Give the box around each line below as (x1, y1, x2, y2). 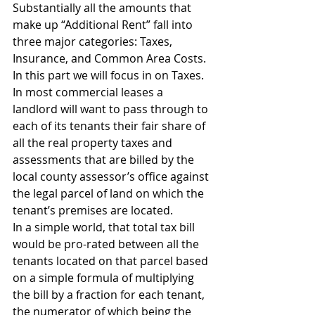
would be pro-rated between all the (13, 236, 202, 252)
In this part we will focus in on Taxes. (13, 67, 210, 83)
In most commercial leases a (13, 84, 166, 100)
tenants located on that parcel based (13, 253, 211, 269)
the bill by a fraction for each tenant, (13, 287, 207, 302)
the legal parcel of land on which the (13, 186, 207, 201)
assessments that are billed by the (13, 152, 197, 167)
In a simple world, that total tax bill (13, 219, 198, 235)
